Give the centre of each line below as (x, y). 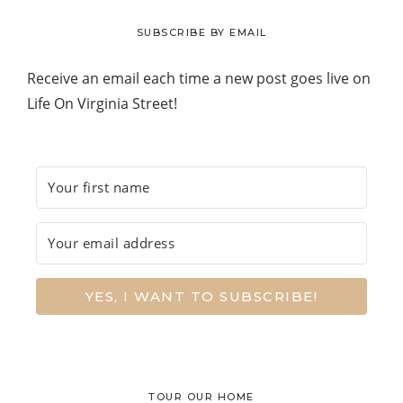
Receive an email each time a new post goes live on (199, 78)
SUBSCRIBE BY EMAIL (201, 32)
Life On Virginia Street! (102, 103)
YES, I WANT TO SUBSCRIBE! (201, 296)
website (52, 12)
